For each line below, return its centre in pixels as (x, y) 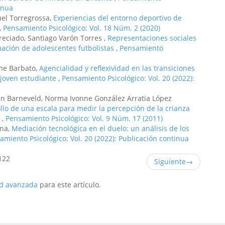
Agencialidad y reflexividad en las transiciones (117, 68)
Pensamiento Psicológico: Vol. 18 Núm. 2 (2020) (82, 28)
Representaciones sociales (152, 38)
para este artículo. (69, 185)
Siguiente (170, 161)
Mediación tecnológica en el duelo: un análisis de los (100, 128)
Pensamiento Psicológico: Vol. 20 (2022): (128, 78)
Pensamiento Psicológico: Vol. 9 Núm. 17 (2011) (84, 118)
